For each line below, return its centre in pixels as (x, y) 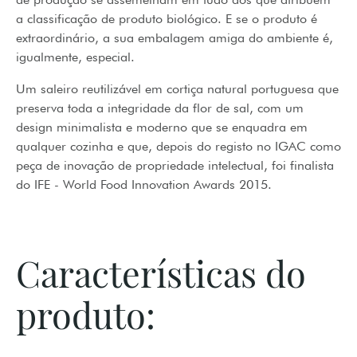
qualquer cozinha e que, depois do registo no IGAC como (178, 146)
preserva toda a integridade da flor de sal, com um (160, 108)
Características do (161, 273)
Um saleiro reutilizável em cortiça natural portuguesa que (177, 89)
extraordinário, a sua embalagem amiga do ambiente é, (175, 38)
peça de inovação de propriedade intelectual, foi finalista (175, 165)
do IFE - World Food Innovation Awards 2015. (144, 184)
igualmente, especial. (79, 57)
